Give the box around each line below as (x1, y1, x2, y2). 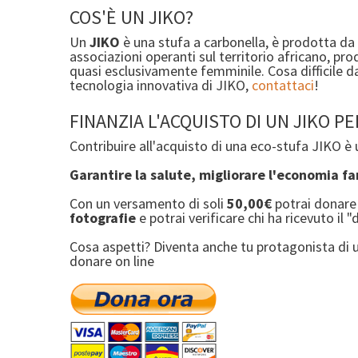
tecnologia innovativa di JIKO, (70, 76, 252, 95)
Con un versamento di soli (70, 194, 224, 213)
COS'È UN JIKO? (70, 5, 193, 30)
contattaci (252, 76, 314, 95)
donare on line (70, 252, 154, 271)
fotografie (70, 209, 136, 228)
